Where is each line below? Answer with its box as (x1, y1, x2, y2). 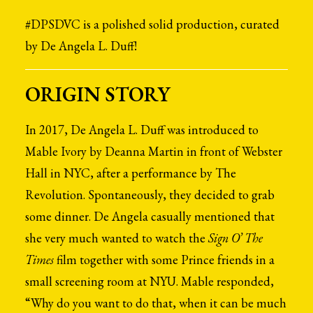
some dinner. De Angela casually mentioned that (25, 208, 275, 224)
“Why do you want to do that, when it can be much (25, 295, 286, 311)
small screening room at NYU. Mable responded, (25, 273, 274, 289)
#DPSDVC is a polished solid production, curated (25, 16, 279, 32)
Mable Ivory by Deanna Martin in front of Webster (25, 143, 282, 159)
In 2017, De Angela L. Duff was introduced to (25, 122, 259, 138)
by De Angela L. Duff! (25, 38, 137, 54)
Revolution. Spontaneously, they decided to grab (25, 187, 275, 203)
